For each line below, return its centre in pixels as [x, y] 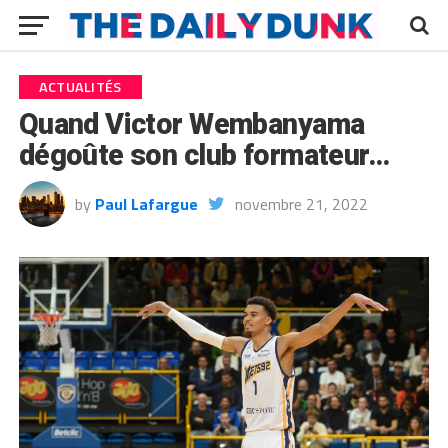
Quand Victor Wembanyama [191, 124]
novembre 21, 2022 [301, 204]
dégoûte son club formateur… [204, 155]
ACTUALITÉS [80, 87]
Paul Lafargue [146, 204]
